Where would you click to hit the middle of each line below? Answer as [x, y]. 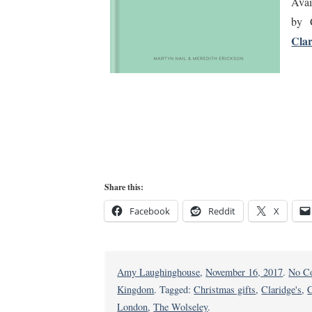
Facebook [150, 211]
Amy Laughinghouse [159, 272]
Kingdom [136, 289]
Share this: [124, 187]
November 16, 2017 [244, 272]
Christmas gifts [225, 289]
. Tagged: [174, 289]
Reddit [222, 211]
